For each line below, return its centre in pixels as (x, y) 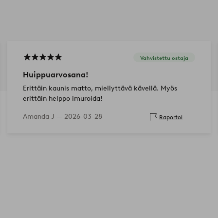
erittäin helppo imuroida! (63, 99)
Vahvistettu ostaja (164, 58)
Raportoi (171, 117)
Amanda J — (43, 117)
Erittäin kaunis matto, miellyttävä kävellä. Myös (100, 89)
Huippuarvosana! (55, 75)
